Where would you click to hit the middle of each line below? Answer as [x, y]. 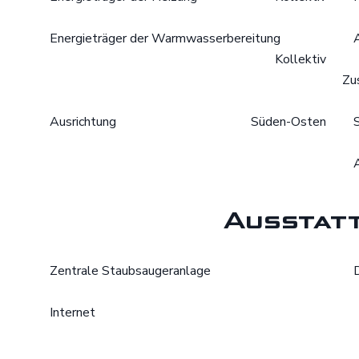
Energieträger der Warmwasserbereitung [165, 38]
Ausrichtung [83, 122]
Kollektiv [300, 59]
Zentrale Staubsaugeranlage [130, 271]
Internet [73, 313]
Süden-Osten [288, 122]
